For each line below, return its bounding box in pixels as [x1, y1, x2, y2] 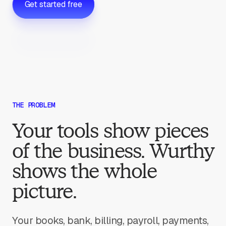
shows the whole [12, 159, 156, 183]
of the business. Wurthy [12, 139, 214, 163]
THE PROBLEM [12, 100, 55, 109]
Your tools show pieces [12, 119, 208, 143]
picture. [12, 179, 77, 203]
